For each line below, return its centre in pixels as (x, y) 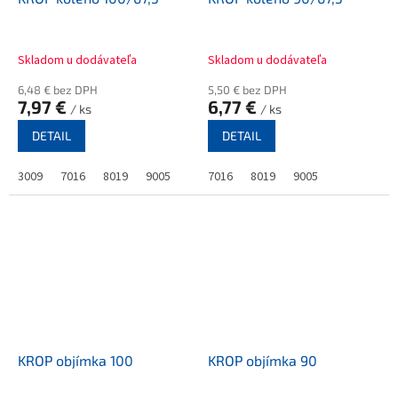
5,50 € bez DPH (247, 90)
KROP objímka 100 (76, 361)
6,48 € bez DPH (58, 90)
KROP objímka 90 (263, 361)
